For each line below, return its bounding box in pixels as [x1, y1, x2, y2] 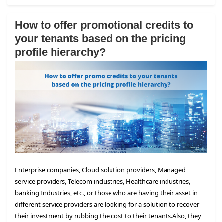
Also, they [172, 211, 201, 221]
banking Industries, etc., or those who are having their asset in [15, 188, 198, 198]
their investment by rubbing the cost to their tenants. [15, 211, 172, 221]
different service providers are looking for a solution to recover [15, 200, 199, 209]
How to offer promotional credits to [15, 18, 193, 31]
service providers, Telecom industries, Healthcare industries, [15, 177, 190, 186]
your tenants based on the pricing [15, 32, 186, 45]
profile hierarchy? [15, 45, 106, 58]
